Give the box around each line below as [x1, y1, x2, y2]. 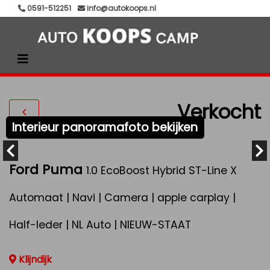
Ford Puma [9, 160, 83, 179]
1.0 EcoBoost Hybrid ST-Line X [86, 163, 237, 178]
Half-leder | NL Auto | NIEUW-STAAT [9, 218, 191, 232]
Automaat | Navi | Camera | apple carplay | [9, 190, 236, 205]
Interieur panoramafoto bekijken [12, 119, 198, 136]
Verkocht [177, 98, 261, 125]
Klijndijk [16, 253, 52, 266]
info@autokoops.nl [85, 3, 156, 13]
